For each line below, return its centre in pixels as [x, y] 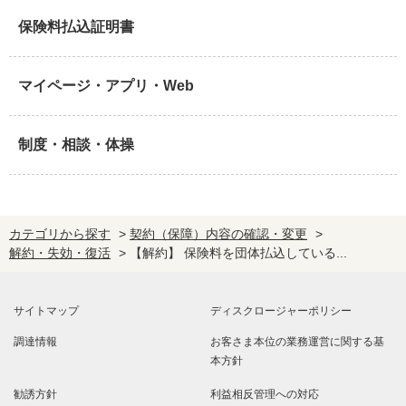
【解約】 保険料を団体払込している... [238, 252]
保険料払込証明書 [76, 26]
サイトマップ [46, 310]
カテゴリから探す [60, 233]
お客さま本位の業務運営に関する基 [297, 341]
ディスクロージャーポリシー [281, 310]
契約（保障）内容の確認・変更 [218, 233]
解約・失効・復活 [60, 252]
